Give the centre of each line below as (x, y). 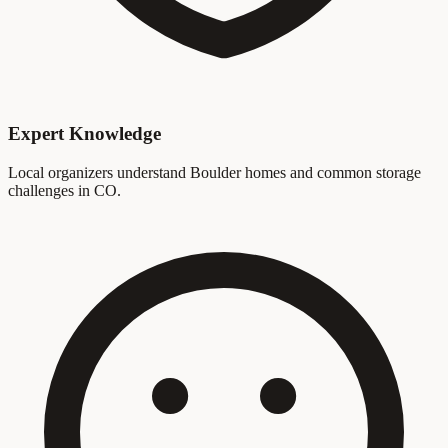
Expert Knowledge (84, 134)
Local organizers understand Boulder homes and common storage (214, 173)
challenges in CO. (64, 191)
